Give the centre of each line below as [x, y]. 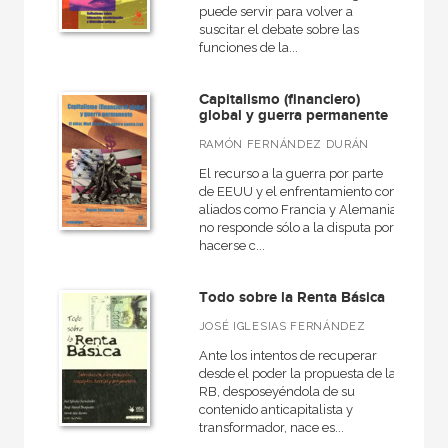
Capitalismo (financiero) [279, 99]
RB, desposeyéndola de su [276, 391]
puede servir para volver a [275, 11]
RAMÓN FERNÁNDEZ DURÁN [284, 144]
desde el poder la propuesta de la [297, 373]
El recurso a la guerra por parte [290, 173]
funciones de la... [248, 47]
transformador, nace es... [271, 427]
